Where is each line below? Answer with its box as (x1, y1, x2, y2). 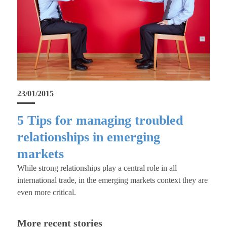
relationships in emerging (17, 129, 160, 144)
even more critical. (17, 187, 76, 197)
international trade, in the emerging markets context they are (17, 175, 208, 184)
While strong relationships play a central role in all (17, 163, 177, 172)
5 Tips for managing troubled (17, 112, 183, 128)
